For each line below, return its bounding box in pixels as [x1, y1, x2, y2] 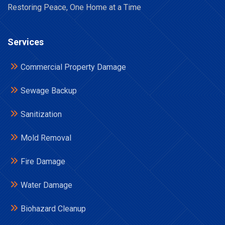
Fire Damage [21, 156, 65, 166]
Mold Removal [21, 133, 71, 143]
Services [8, 36, 44, 47]
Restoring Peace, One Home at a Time [8, 2, 141, 12]
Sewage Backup [21, 85, 77, 95]
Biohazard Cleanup [21, 203, 86, 213]
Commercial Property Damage [21, 62, 126, 72]
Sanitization [21, 109, 62, 119]
